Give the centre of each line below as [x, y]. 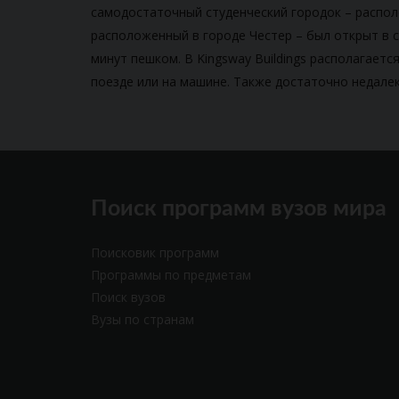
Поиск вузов [128, 297]
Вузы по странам [142, 319]
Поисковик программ [155, 252]
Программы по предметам [171, 275]
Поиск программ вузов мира [239, 209]
